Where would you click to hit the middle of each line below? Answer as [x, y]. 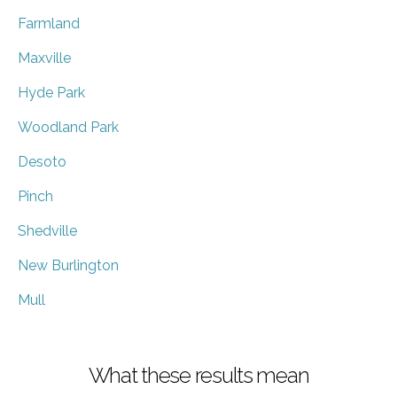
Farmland [49, 23]
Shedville [47, 230]
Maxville [44, 58]
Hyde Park [51, 92]
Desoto [42, 161]
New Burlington [68, 265]
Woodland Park [68, 127]
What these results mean [198, 375]
